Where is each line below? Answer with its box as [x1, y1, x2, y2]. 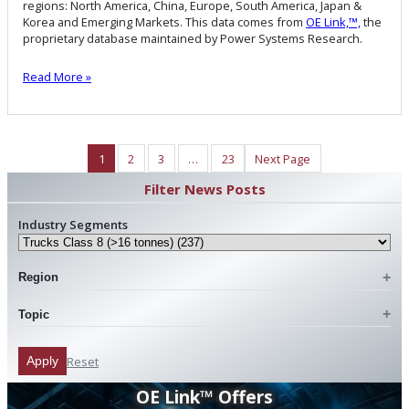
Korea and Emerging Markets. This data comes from [23, 14, 306, 31]
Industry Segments [18, 216, 128, 234]
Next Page [255, 150, 311, 167]
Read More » [23, 68, 91, 86]
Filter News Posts [143, 180, 266, 199]
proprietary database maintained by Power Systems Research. [23, 30, 362, 47]
